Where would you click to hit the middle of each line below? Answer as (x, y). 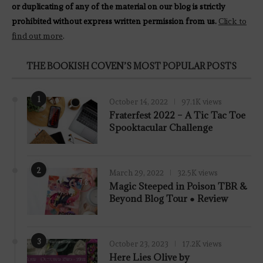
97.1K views (202, 102)
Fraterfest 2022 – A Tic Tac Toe (177, 115)
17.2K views (202, 244)
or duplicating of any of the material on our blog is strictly (119, 6)
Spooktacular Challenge (161, 127)
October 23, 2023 (139, 244)
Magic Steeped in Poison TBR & (178, 186)
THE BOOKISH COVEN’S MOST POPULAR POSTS (131, 66)
